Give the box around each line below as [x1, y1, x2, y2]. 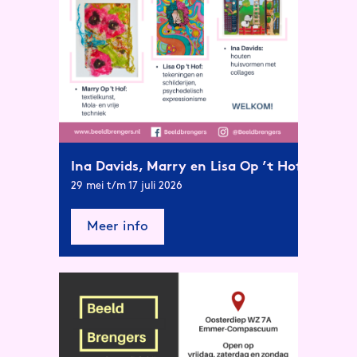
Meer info [87, 220, 148, 233]
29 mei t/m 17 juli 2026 [71, 180, 182, 191]
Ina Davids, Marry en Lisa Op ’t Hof [71, 159, 302, 174]
